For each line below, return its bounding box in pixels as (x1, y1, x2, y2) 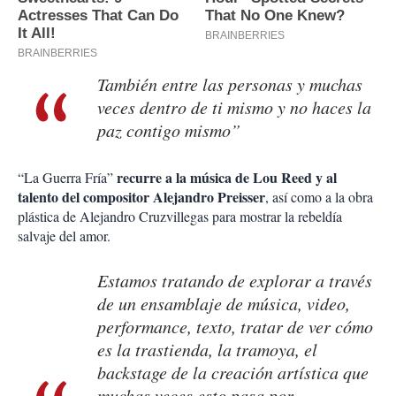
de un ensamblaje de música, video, (97, 292, 350, 316)
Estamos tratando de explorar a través (97, 269, 372, 293)
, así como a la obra (265, 187, 373, 207)
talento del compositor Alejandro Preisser (18, 187, 265, 208)
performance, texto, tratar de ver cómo (97, 315, 373, 339)
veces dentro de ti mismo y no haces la (97, 95, 371, 119)
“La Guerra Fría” (18, 168, 117, 187)
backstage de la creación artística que (97, 361, 369, 385)
